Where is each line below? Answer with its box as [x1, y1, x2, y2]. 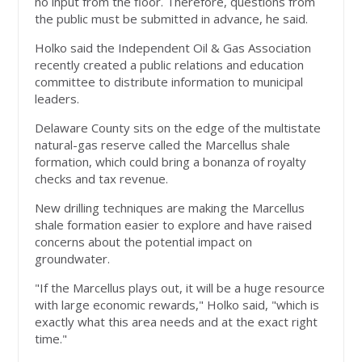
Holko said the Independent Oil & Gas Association [35, 40, 312, 57]
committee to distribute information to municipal [35, 74, 304, 90]
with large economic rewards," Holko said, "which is [35, 297, 320, 314]
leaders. [35, 90, 80, 107]
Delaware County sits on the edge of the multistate [35, 120, 322, 137]
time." [35, 330, 68, 347]
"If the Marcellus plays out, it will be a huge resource [35, 280, 326, 297]
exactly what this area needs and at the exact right [35, 314, 318, 330]
